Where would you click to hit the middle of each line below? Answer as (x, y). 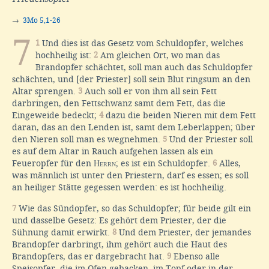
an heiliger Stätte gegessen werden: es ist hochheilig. (119, 188)
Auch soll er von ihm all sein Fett (150, 92)
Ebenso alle (195, 257)
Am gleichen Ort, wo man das (159, 56)
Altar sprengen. (45, 92)
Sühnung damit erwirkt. (62, 233)
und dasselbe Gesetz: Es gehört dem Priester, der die (119, 221)
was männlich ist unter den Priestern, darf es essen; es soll (130, 176)
